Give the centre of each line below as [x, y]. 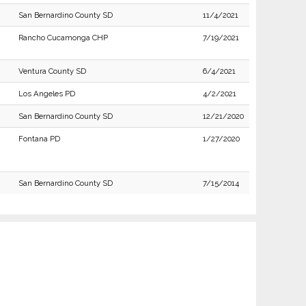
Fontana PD [39, 139]
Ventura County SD [52, 71]
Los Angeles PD [46, 94]
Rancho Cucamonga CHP [63, 38]
